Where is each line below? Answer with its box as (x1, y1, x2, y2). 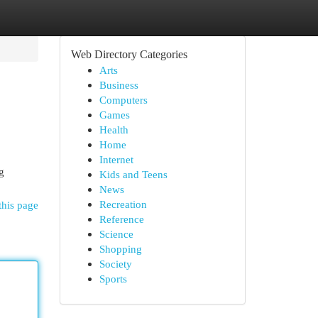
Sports (99, 273, 127, 285)
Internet (99, 153, 133, 165)
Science (99, 228, 133, 240)
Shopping (99, 243, 142, 255)
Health (99, 124, 128, 136)
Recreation (99, 198, 147, 210)
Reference (99, 213, 144, 225)
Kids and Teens (99, 168, 168, 180)
